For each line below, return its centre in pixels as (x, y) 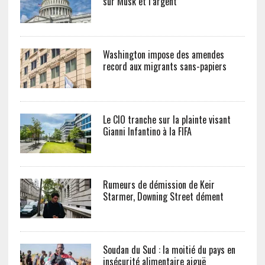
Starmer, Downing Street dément (163, 197)
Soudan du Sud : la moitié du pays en (169, 250)
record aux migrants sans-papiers (164, 67)
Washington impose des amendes (163, 55)
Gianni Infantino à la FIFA (147, 132)
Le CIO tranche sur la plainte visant (167, 120)
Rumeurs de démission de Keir (159, 185)
